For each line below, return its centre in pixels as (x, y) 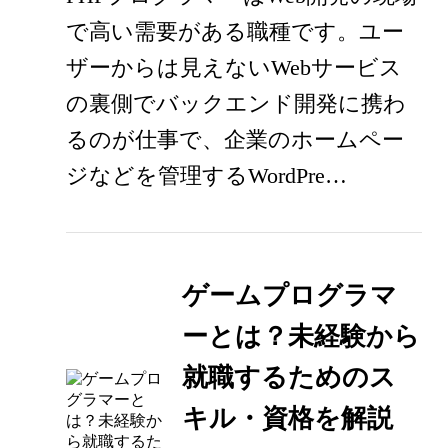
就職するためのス (288, 377)
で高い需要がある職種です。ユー (235, 31)
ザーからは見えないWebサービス (234, 67)
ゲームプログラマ (289, 295)
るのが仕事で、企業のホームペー (235, 139)
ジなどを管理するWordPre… (207, 175)
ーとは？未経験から (300, 336)
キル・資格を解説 (287, 418)
